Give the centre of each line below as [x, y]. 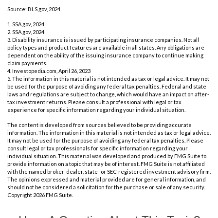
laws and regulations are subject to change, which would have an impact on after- [108, 94]
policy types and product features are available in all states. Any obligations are [106, 48]
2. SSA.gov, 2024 [26, 32]
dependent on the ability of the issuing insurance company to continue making [105, 55]
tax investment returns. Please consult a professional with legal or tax [94, 102]
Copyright [20, 195]
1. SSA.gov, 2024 [26, 24]
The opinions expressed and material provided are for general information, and [107, 180]
